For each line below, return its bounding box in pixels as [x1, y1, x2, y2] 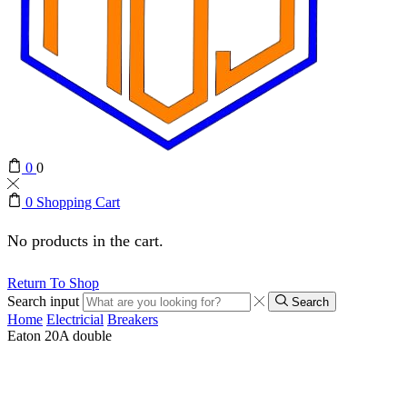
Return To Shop [7, 274, 99, 291]
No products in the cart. [7, 231, 164, 250]
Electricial [46, 311, 104, 327]
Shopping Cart [36, 194, 120, 211]
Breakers [107, 311, 158, 327]
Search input [7, 293, 79, 309]
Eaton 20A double [7, 327, 112, 343]
